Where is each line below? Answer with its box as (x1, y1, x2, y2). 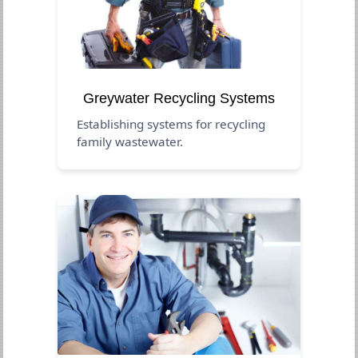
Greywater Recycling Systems (83, 89, 275, 106)
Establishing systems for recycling (77, 115, 266, 132)
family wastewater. (77, 133, 184, 149)
